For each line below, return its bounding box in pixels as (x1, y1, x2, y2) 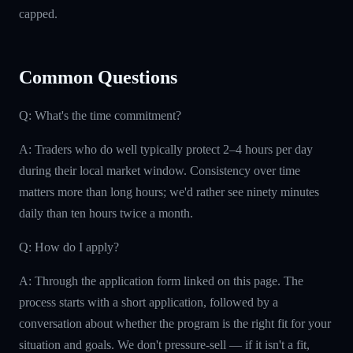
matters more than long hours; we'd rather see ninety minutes (19, 184, 319, 199)
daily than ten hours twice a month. (19, 206, 193, 220)
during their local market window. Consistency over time (19, 163, 300, 177)
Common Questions (19, 66, 177, 87)
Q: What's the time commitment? (19, 108, 181, 122)
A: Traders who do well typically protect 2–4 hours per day (19, 142, 313, 156)
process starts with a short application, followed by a (19, 295, 278, 309)
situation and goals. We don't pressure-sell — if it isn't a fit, (19, 337, 310, 351)
